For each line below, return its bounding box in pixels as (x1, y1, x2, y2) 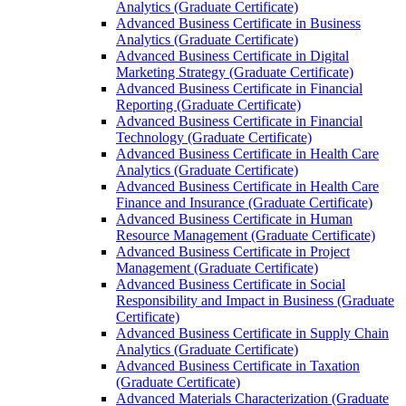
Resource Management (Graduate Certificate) (116, 227, 375, 243)
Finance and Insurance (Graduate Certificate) (116, 194, 372, 210)
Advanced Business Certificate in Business (116, 14, 361, 31)
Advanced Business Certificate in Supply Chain (116, 324, 389, 341)
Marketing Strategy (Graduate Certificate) (116, 63, 353, 80)
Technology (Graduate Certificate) (116, 129, 312, 145)
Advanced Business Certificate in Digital (116, 47, 349, 63)
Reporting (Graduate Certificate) (116, 96, 301, 112)
